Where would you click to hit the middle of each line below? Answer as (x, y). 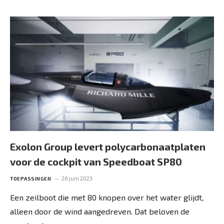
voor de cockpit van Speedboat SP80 (96, 161)
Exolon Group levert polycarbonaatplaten (108, 146)
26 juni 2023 (77, 178)
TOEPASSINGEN (30, 178)
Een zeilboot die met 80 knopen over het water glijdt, (107, 197)
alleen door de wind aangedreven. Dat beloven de (100, 211)
